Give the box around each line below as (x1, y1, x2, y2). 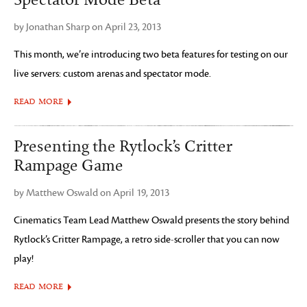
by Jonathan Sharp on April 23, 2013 (14, 21, 161, 33)
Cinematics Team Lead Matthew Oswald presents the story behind (14, 214, 289, 226)
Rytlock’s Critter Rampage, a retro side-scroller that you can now (14, 234, 280, 245)
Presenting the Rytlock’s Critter (14, 137, 232, 156)
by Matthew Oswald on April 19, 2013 (14, 187, 169, 199)
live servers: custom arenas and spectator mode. (14, 68, 211, 79)
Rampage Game (14, 156, 123, 175)
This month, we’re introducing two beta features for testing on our (14, 49, 288, 60)
